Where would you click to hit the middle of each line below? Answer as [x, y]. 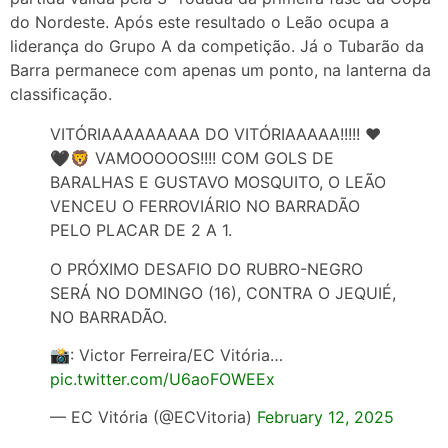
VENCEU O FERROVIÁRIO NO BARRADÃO [205, 206]
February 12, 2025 [325, 417]
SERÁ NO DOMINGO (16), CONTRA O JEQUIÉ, [223, 292]
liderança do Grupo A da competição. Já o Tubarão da [217, 46]
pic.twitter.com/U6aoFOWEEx [162, 379]
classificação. [61, 94]
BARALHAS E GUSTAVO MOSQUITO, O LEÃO [218, 182]
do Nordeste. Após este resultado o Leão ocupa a [199, 22]
